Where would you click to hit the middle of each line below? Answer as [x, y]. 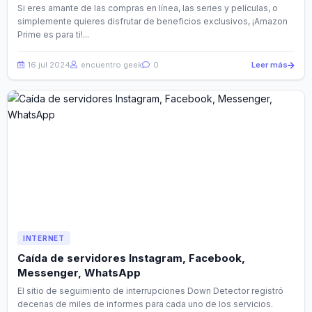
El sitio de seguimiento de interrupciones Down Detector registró [150, 291]
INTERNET [44, 239]
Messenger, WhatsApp [79, 273]
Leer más [270, 65]
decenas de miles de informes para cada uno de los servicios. [145, 304]
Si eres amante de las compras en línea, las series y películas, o [148, 8]
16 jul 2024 [48, 65]
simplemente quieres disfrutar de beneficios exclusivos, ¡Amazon [153, 22]
